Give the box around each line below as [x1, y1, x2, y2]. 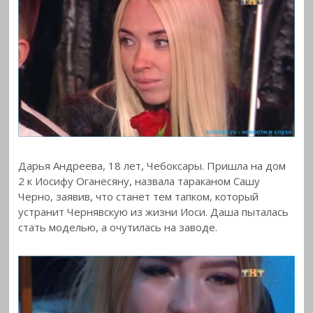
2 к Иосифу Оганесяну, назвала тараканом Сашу [18, 173, 261, 188]
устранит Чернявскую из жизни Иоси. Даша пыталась [18, 204, 289, 219]
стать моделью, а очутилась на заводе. [18, 219, 218, 234]
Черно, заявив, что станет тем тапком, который [18, 189, 259, 203]
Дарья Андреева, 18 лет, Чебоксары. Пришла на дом [18, 158, 286, 173]
